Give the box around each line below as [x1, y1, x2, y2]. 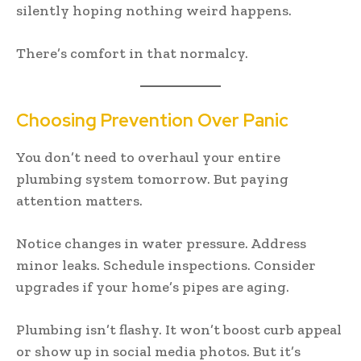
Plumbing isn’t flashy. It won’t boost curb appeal [16, 320, 342, 338]
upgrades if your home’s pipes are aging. [16, 277, 289, 296]
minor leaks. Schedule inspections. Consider [16, 255, 316, 274]
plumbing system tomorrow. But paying [16, 169, 288, 188]
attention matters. [16, 191, 143, 210]
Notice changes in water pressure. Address [16, 234, 306, 252]
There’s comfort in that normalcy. [16, 44, 248, 62]
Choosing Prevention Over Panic [16, 108, 288, 132]
